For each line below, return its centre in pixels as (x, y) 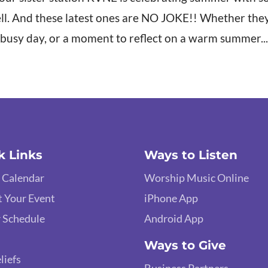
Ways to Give (185, 245)
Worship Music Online (197, 177)
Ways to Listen (191, 155)
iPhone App (171, 198)
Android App (174, 218)
